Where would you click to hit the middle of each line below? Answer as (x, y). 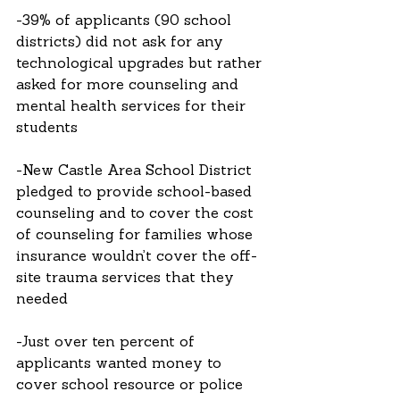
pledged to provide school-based (136, 193)
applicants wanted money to (121, 365)
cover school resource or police (132, 386)
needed (42, 300)
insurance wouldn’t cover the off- (137, 258)
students (47, 129)
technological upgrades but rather (141, 65)
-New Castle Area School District (136, 172)
